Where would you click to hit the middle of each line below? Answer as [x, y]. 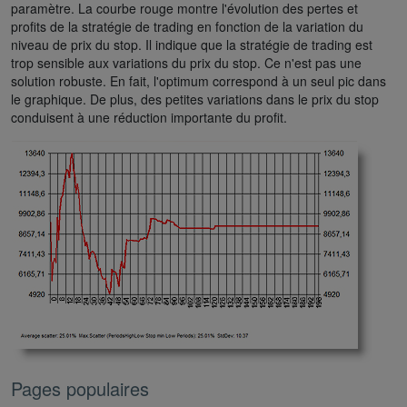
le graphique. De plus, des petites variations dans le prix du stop [195, 99]
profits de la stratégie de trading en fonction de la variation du [187, 26]
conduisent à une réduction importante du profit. [149, 117]
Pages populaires [80, 388]
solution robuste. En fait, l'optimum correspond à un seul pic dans [199, 80]
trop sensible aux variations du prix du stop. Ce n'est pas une [186, 62]
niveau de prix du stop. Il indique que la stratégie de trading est [192, 44]
